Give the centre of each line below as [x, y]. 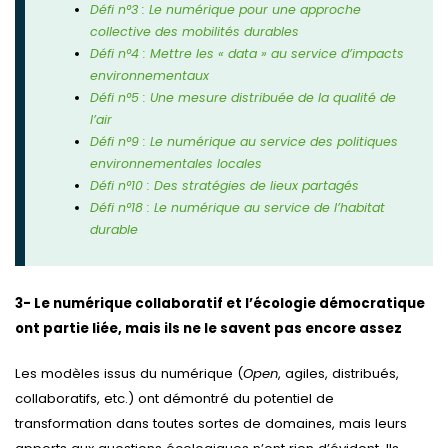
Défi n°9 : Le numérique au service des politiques [244, 142]
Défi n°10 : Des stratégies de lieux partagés [225, 186]
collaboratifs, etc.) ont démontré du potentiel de [174, 398]
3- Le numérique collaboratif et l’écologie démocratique [220, 303]
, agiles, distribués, [338, 373]
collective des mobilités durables [195, 32]
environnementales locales [176, 164]
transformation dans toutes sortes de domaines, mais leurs [211, 423]
